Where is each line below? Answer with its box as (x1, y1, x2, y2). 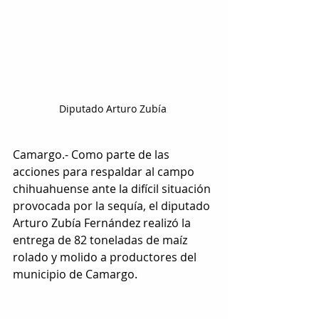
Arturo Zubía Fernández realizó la (13, 215, 194, 231)
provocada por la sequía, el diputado (13, 198, 213, 214)
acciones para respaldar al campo (13, 164, 197, 180)
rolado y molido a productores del (13, 249, 199, 266)
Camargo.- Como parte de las (13, 147, 172, 163)
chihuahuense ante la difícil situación (13, 181, 214, 197)
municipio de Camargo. (13, 266, 137, 283)
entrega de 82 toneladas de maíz (13, 232, 190, 249)
